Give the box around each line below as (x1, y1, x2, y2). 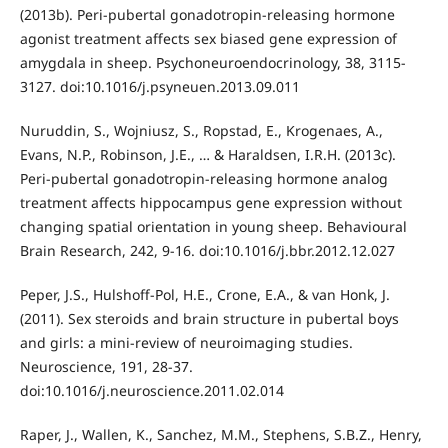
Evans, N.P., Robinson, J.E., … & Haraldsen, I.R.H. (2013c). (19, 144, 396, 164)
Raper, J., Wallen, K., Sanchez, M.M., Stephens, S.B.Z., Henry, (19, 424, 422, 444)
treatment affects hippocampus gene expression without (19, 192, 402, 212)
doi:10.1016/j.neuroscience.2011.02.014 (19, 380, 284, 400)
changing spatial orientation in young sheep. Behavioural (19, 216, 407, 236)
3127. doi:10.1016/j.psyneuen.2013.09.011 (19, 76, 300, 96)
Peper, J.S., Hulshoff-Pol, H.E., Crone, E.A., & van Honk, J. (19, 284, 390, 304)
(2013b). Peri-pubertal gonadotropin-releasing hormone (19, 4, 395, 24)
